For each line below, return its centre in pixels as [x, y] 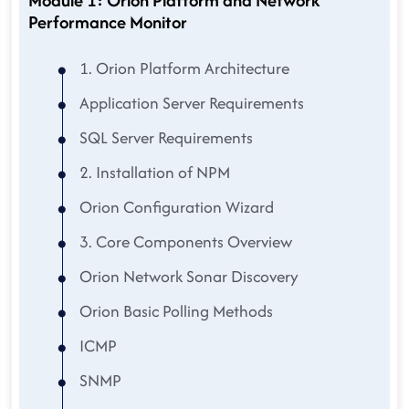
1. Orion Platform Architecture [183, 68]
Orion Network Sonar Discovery [187, 276]
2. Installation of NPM [153, 172]
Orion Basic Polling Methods [174, 311]
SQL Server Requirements [164, 137]
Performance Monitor [108, 22]
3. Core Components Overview [184, 241]
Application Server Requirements [190, 103]
